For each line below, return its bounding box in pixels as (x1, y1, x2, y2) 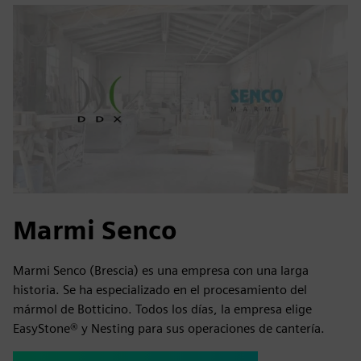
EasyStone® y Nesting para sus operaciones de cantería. (13, 320, 325, 336)
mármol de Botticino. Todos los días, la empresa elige (13, 301, 312, 317)
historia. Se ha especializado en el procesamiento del (13, 281, 307, 297)
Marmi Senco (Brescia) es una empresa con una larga (13, 262, 309, 278)
